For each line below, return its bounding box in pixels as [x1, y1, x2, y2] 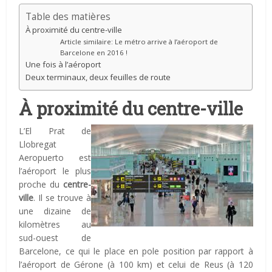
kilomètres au [19, 219, 91, 231]
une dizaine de [19, 205, 91, 217]
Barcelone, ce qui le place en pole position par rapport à [19, 245, 253, 257]
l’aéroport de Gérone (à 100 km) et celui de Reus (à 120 [19, 259, 253, 271]
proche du [19, 178, 59, 191]
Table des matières [25, 10, 111, 24]
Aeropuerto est [19, 152, 91, 164]
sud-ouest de [19, 232, 91, 244]
